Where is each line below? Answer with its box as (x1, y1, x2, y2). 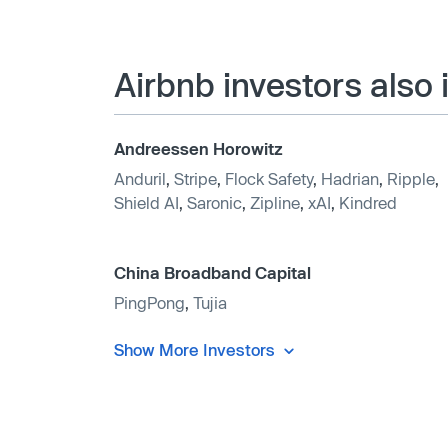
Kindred (339, 192, 397, 212)
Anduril (114, 168, 166, 188)
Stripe (174, 168, 217, 188)
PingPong (114, 292, 185, 312)
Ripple (387, 168, 435, 188)
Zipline (250, 192, 300, 212)
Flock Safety (225, 168, 313, 188)
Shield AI (114, 192, 179, 212)
